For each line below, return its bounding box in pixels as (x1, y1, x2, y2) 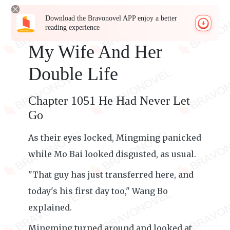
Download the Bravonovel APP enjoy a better (45, 14, 178, 22)
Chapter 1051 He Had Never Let (28, 94, 190, 107)
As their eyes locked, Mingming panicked (28, 132, 201, 143)
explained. (28, 202, 72, 213)
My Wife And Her (28, 42, 162, 62)
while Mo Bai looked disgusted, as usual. (28, 149, 196, 159)
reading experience (45, 24, 100, 31)
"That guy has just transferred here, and (28, 169, 194, 180)
